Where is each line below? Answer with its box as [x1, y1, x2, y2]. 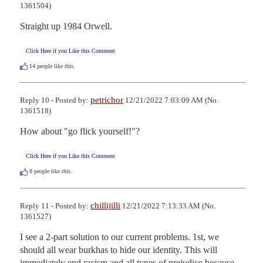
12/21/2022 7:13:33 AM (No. [120, 201, 215, 210]
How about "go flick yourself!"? [20, 126, 140, 137]
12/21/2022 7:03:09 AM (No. [123, 96, 218, 105]
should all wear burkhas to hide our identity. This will [20, 244, 217, 255]
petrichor [90, 95, 123, 105]
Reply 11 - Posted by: [20, 201, 90, 210]
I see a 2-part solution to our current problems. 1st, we [20, 231, 219, 242]
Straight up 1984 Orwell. [20, 21, 112, 32]
